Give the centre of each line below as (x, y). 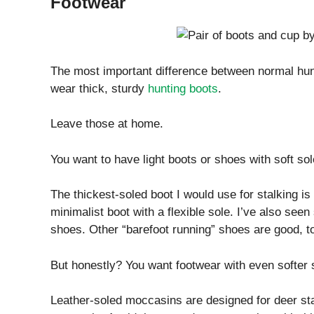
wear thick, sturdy (99, 88)
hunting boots (183, 88)
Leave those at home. (107, 124)
